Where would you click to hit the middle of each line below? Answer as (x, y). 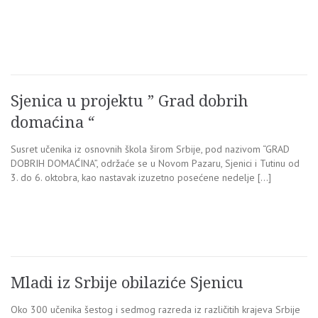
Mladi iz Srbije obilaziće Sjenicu (127, 283)
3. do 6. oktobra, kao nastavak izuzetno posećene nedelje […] (141, 177)
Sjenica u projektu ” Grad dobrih (130, 101)
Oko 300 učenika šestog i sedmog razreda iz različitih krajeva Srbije (155, 309)
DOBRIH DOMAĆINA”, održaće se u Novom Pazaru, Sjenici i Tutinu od (155, 163)
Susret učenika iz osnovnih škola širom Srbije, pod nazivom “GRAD (150, 149)
